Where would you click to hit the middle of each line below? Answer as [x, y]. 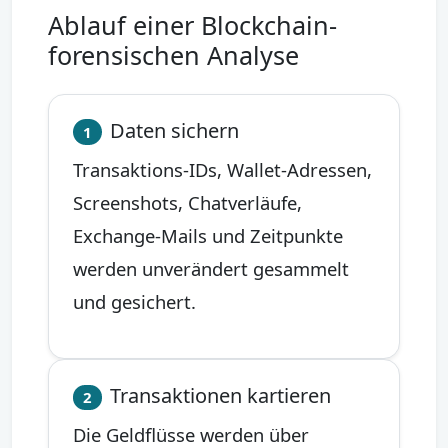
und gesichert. [134, 301]
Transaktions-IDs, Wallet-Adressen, [222, 169]
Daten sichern [174, 130]
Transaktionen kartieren [220, 395]
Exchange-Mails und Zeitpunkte [208, 235]
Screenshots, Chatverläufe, [187, 202]
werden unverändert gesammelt [211, 268]
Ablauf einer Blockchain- [192, 24]
